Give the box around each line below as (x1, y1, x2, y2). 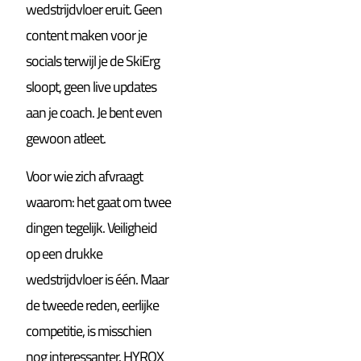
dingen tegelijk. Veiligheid (26, 216, 158, 239)
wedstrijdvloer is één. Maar (26, 268, 169, 290)
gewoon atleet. (26, 127, 106, 150)
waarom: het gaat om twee (26, 190, 172, 213)
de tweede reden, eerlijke (26, 293, 160, 316)
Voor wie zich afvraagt (26, 164, 143, 187)
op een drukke (26, 242, 103, 264)
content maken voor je (26, 24, 147, 47)
